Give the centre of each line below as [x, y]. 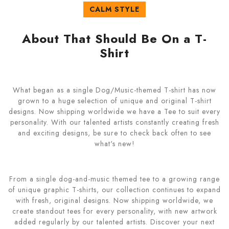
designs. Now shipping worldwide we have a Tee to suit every [114, 112]
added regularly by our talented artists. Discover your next [114, 222]
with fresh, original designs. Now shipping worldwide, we [114, 201]
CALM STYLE [114, 9]
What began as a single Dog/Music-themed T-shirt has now [114, 90]
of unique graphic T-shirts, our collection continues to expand [114, 190]
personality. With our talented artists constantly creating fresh [114, 122]
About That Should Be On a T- [114, 39]
